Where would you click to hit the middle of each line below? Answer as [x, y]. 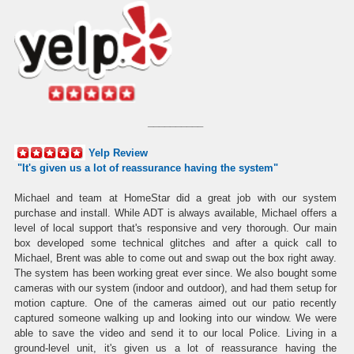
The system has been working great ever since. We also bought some [175, 273]
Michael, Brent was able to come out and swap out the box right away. [175, 258]
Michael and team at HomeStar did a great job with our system [175, 198]
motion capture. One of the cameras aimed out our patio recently [175, 303]
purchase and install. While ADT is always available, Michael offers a [175, 213]
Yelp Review [118, 153]
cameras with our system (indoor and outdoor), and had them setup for [175, 288]
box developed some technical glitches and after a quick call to [175, 243]
